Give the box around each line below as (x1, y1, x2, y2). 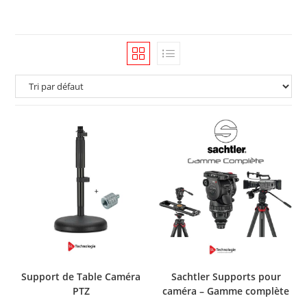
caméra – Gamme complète (162, 284, 290, 297)
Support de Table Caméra (21, 269, 141, 283)
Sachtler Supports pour (171, 269, 281, 283)
